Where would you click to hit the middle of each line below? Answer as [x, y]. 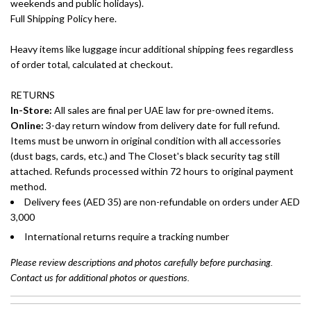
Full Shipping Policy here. [64, 18]
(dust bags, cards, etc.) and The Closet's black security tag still [145, 156]
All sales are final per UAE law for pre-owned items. [163, 110]
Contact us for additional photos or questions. [100, 277]
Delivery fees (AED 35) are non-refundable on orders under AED [162, 202]
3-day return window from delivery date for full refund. [162, 125]
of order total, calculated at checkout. [92, 64]
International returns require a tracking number [127, 236]
